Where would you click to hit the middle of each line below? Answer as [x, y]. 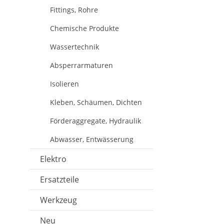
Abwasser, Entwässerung [92, 139]
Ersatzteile [59, 179]
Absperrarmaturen [81, 65]
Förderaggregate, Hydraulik [95, 121]
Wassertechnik [74, 47]
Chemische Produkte [84, 28]
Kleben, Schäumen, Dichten [96, 102]
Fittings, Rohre [74, 10]
